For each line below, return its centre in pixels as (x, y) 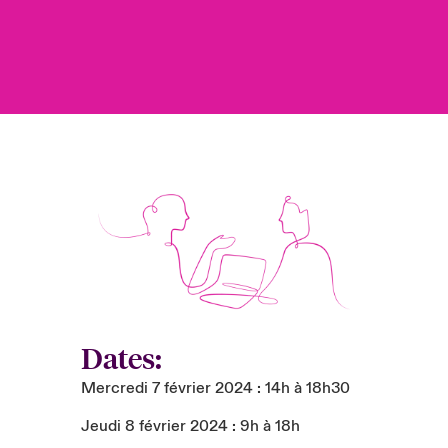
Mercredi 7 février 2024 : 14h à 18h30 (215, 387)
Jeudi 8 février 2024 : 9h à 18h (190, 425)
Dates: (121, 357)
